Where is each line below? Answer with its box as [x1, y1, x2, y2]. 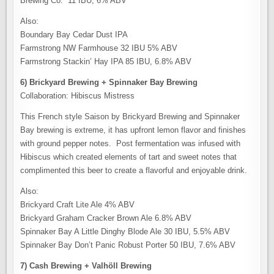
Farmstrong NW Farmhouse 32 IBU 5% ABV [20, 43, 178, 53]
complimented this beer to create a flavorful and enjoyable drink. [20, 166, 248, 175]
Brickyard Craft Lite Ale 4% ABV [20, 200, 135, 209]
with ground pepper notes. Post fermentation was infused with [20, 139, 241, 148]
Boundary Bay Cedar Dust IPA [20, 30, 128, 39]
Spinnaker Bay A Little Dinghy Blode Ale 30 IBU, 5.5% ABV [20, 227, 231, 236]
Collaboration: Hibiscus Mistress [20, 91, 135, 100]
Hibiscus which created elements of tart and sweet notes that [20, 152, 237, 161]
